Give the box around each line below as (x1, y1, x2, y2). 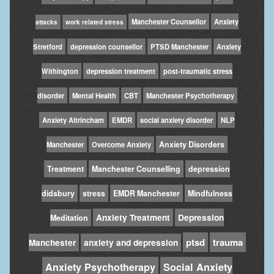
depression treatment (86, 65, 155, 76)
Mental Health (72, 90, 116, 100)
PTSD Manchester (150, 41, 209, 51)
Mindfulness (188, 187, 232, 199)
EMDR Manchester (113, 187, 180, 199)
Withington (42, 65, 78, 76)
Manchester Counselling (92, 163, 180, 174)
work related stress (65, 17, 124, 26)
